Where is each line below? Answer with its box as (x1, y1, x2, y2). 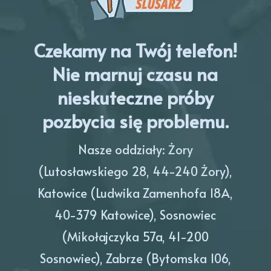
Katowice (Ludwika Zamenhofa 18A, (38, 184, 233, 201)
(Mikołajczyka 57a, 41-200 (62, 227, 209, 245)
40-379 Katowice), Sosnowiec (54, 206, 217, 223)
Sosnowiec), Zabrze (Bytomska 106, (39, 249, 231, 267)
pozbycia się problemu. (42, 108, 229, 133)
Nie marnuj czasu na (53, 60, 218, 86)
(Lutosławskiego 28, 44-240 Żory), (38, 162, 233, 180)
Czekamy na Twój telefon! (33, 37, 237, 62)
